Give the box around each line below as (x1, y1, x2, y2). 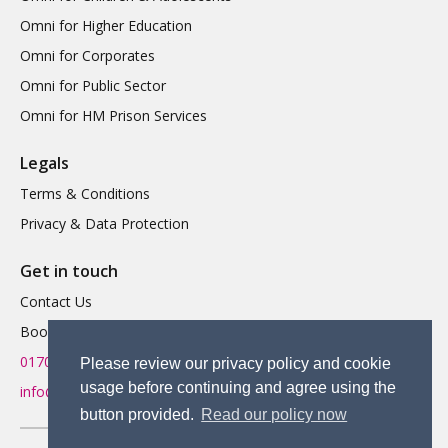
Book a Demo (20, 322, 112, 342)
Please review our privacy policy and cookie (80, 355, 391, 373)
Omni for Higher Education (20, 16, 192, 36)
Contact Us (20, 292, 92, 312)
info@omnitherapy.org (20, 382, 165, 402)
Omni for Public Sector (20, 76, 166, 96)
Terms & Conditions (20, 184, 150, 204)
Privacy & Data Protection (20, 214, 189, 234)
